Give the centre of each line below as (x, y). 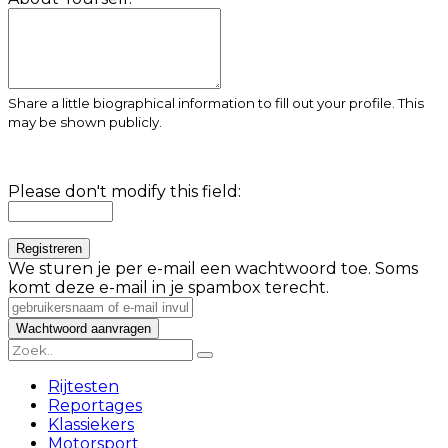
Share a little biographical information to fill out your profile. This (216, 102)
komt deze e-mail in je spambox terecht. (168, 287)
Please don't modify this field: (124, 191)
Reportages (95, 405)
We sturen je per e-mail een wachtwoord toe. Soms (213, 268)
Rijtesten (83, 386)
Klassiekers (91, 424)
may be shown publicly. (85, 121)
